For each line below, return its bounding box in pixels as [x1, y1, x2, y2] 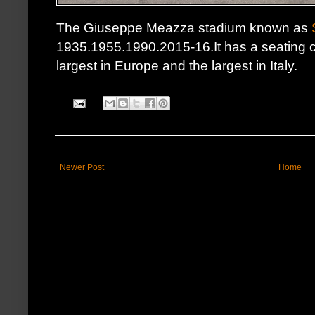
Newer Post [60, 162, 104, 173]
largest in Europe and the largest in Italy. [56, 58, 297, 74]
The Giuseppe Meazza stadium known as [56, 20, 311, 36]
